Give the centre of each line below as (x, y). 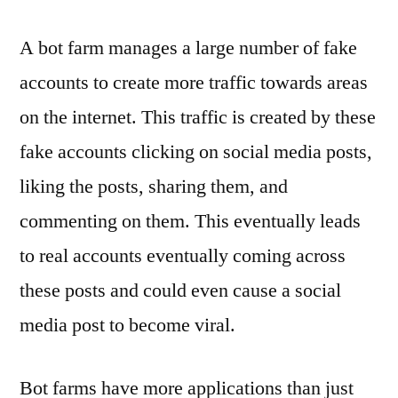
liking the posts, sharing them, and (154, 186)
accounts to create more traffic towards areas (194, 82)
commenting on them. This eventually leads (190, 221)
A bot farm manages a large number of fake (188, 48)
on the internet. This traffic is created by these (198, 117)
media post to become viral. (127, 325)
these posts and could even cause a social (180, 290)
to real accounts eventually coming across (183, 255)
